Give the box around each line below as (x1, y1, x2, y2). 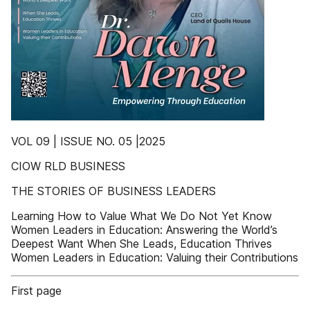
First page (11, 284, 62, 298)
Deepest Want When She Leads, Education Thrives (11, 237, 272, 250)
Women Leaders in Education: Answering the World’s (11, 223, 277, 237)
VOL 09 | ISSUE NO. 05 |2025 (11, 134, 165, 148)
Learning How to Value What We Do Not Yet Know (11, 209, 272, 223)
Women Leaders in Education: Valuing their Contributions (11, 250, 298, 264)
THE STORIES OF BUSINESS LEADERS (11, 184, 216, 198)
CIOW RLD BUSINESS (11, 159, 125, 173)
